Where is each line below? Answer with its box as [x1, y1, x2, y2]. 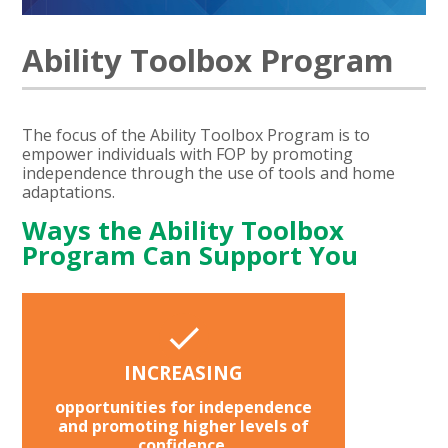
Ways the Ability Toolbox [22, 212, 345, 248]
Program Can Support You [22, 237, 359, 273]
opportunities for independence [55, 395, 313, 418]
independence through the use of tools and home [22, 161, 396, 184]
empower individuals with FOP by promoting [22, 142, 354, 165]
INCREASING [124, 358, 244, 386]
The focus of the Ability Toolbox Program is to [22, 123, 371, 146]
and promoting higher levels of [58, 414, 310, 437]
